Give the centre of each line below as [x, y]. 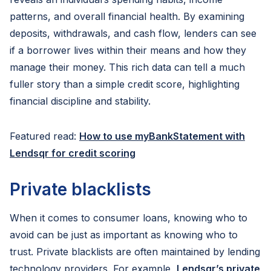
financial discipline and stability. [80, 101]
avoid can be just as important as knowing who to [124, 235]
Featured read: [44, 136]
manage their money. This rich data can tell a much [127, 67]
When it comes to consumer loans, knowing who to [129, 218]
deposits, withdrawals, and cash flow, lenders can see [133, 33]
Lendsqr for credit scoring [73, 153]
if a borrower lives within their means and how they [128, 50]
